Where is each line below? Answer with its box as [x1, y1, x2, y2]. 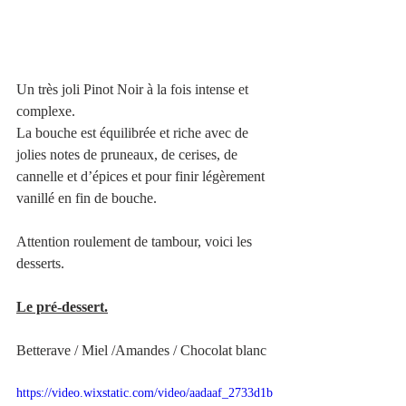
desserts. [16, 256, 64, 272]
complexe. [16, 103, 82, 120]
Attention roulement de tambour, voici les [16, 234, 256, 250]
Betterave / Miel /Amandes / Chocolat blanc [16, 343, 266, 359]
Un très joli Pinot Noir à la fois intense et [16, 82, 252, 98]
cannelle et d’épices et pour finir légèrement [16, 169, 268, 185]
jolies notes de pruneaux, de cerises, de [16, 147, 241, 163]
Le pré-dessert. [16, 299, 108, 315]
